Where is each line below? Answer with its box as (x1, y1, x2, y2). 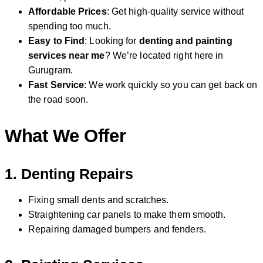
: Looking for (85, 36, 139, 46)
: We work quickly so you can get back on (84, 80, 258, 90)
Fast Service (28, 80, 85, 90)
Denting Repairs (21, 166, 133, 183)
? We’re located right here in (104, 50, 224, 61)
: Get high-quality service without (106, 6, 244, 17)
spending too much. (28, 21, 111, 32)
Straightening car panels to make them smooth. (28, 209, 226, 220)
